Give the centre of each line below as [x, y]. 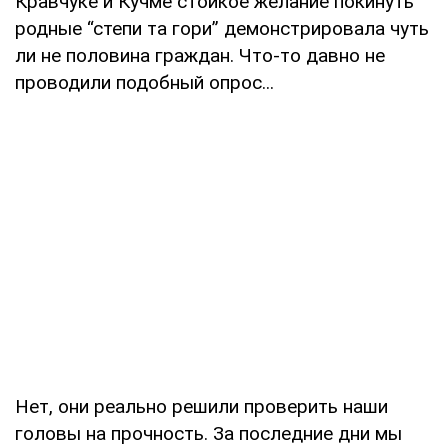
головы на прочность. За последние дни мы [208, 433]
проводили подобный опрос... [144, 82]
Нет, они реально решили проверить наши [201, 406]
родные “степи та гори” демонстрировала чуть [222, 28]
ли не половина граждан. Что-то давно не [200, 55]
